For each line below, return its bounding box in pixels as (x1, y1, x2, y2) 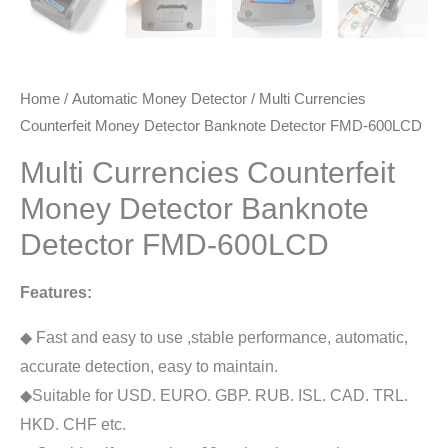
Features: (20, 283, 92, 301)
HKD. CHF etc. (20, 415, 126, 433)
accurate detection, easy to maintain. (20, 357, 278, 375)
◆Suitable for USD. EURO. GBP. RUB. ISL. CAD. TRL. (20, 386, 408, 404)
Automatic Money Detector (72, 91, 247, 108)
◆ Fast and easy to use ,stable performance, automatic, (20, 328, 408, 346)
